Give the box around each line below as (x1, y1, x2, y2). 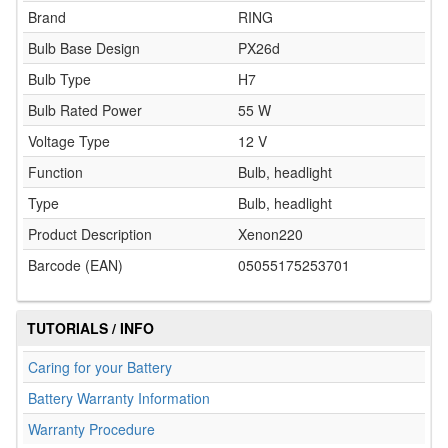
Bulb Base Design (28, 38, 140, 58)
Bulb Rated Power (28, 100, 142, 120)
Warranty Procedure (28, 419, 155, 439)
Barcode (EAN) (28, 255, 123, 275)
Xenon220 (238, 224, 303, 244)
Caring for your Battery (28, 357, 172, 377)
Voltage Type (28, 131, 110, 151)
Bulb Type (28, 69, 91, 89)
